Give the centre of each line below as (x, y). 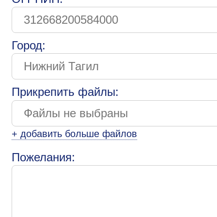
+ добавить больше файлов (74, 133)
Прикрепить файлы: (65, 92)
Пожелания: (43, 157)
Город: (29, 46)
